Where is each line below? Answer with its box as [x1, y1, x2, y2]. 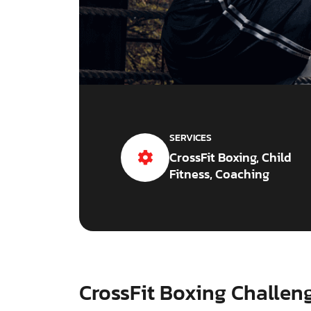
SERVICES [169, 131, 212, 146]
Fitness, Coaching [169, 165, 269, 184]
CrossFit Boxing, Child [169, 148, 292, 167]
